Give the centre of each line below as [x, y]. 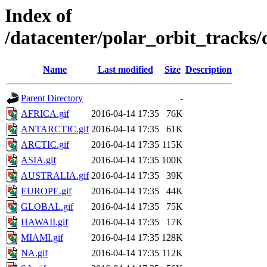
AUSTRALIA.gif [55, 176]
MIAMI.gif [42, 238]
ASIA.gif [38, 160]
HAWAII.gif [44, 222]
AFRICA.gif [45, 114]
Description [209, 70]
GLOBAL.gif [47, 207]
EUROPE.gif [46, 191]
